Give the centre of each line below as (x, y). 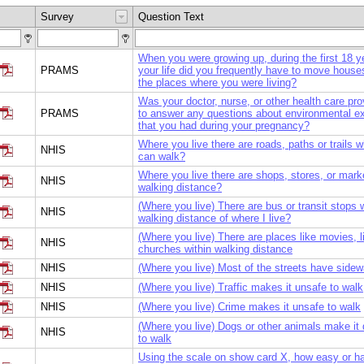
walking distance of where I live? (214, 218)
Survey (57, 16)
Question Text (171, 16)
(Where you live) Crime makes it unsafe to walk (249, 306)
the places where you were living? (217, 82)
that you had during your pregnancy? (224, 125)
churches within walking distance (215, 249)
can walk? (162, 156)
